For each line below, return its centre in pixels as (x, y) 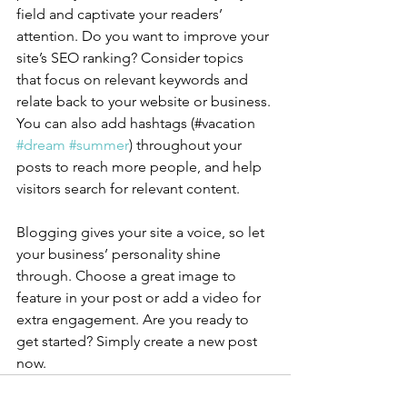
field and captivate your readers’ (121, 15)
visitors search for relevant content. (128, 189)
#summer (99, 145)
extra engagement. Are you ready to (134, 320)
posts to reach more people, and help (141, 167)
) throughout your (187, 145)
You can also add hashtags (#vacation (138, 124)
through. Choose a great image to (128, 276)
